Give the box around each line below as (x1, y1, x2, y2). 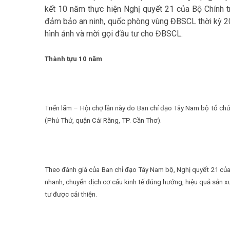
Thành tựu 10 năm (45, 55, 102, 63)
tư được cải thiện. (45, 190, 97, 199)
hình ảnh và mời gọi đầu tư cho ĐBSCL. (45, 29, 183, 39)
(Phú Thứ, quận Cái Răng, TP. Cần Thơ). (45, 117, 162, 125)
